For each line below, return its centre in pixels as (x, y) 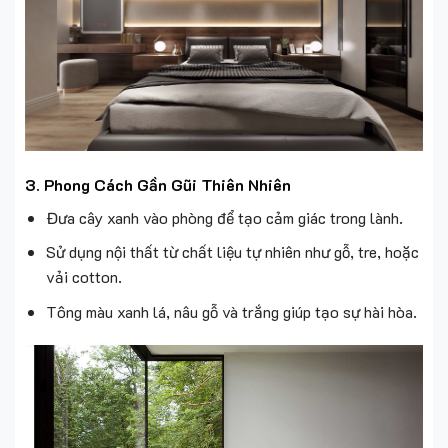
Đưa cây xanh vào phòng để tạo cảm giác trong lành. (224, 217)
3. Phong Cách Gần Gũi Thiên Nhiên (158, 184)
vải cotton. (83, 277)
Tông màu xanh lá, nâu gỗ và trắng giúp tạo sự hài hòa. (231, 311)
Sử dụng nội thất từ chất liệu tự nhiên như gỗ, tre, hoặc (232, 252)
